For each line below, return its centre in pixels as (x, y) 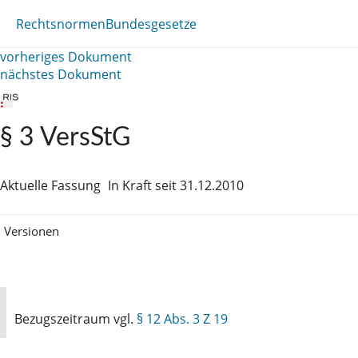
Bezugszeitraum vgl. (76, 318)
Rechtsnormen (61, 24)
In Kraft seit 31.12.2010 (176, 185)
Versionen (32, 231)
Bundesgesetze (151, 24)
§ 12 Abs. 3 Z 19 (182, 318)
